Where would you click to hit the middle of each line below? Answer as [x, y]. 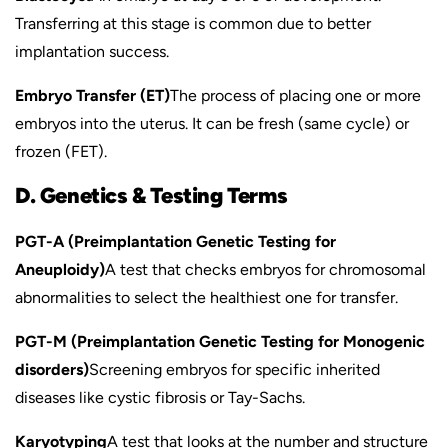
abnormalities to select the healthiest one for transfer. [206, 297]
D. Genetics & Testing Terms [151, 195]
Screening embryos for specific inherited [234, 369]
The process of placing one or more [295, 95]
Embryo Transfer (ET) [92, 95]
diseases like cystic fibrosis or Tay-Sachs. [160, 397]
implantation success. [92, 51]
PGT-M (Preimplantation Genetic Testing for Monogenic [220, 341]
